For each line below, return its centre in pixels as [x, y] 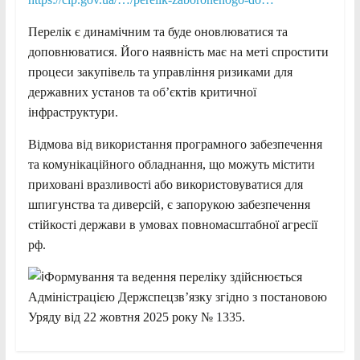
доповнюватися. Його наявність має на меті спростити [178, 52]
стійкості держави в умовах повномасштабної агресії [172, 225]
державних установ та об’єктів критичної [142, 92]
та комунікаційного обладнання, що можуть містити [171, 165]
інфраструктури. [73, 112]
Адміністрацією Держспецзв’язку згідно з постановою [177, 297]
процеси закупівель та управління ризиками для [160, 72]
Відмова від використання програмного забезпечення [175, 145]
